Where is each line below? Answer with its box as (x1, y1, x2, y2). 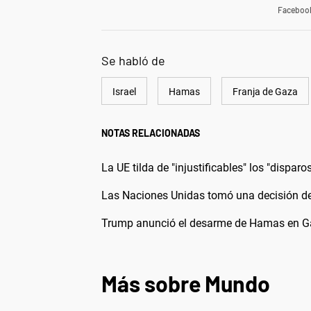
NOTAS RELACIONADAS (101, 127, 200, 140)
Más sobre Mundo (101, 270, 270, 297)
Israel (112, 86, 136, 98)
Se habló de (101, 53, 165, 69)
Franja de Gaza (233, 86, 298, 98)
